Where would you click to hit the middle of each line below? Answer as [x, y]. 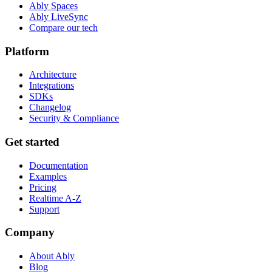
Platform [27, 51]
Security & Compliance [74, 118]
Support [44, 209]
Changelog [50, 107]
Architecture [53, 75]
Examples [48, 176]
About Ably [52, 256]
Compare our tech [63, 27]
